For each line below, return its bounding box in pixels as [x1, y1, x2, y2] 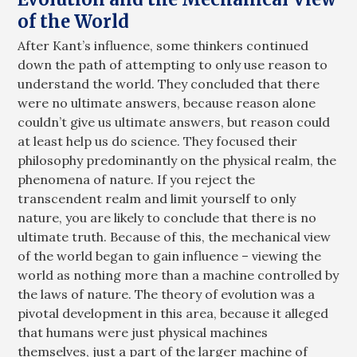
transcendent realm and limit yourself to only [18, 190, 296, 207]
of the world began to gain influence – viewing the [18, 248, 322, 265]
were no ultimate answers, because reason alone [18, 95, 316, 112]
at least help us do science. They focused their [18, 133, 298, 150]
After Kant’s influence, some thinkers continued [18, 37, 309, 54]
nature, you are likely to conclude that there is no [18, 210, 317, 226]
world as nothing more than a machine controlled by [18, 267, 339, 284]
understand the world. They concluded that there [18, 76, 320, 92]
